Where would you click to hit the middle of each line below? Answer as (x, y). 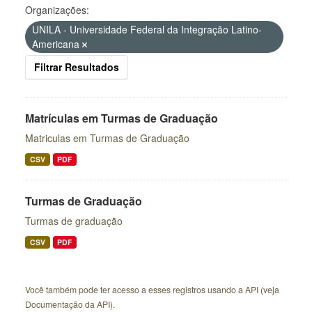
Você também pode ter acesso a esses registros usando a (135, 289)
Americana (57, 44)
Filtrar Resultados (77, 67)
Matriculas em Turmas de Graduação (107, 138)
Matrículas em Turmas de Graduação (122, 118)
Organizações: (57, 10)
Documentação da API (68, 304)
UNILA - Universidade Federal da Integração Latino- (147, 29)
